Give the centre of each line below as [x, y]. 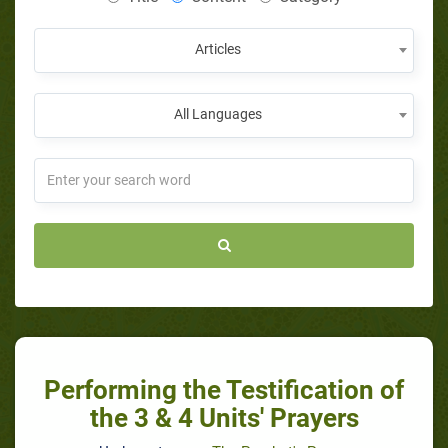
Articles [218, 48]
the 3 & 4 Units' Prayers [224, 417]
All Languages [218, 113]
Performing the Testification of [224, 389]
